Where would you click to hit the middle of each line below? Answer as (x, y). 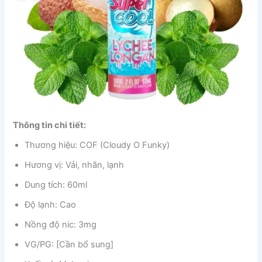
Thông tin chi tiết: (50, 125)
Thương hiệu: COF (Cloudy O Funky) (97, 145)
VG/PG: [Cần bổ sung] (69, 244)
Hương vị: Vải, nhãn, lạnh (75, 165)
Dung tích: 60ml (56, 185)
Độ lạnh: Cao (51, 204)
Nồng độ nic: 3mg (61, 224)
